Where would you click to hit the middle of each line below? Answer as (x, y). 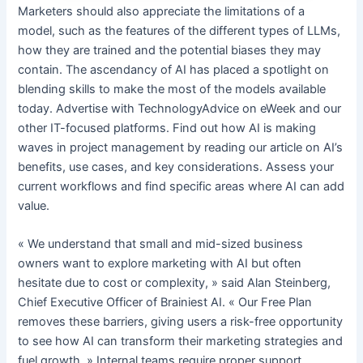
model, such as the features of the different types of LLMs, (179, 30)
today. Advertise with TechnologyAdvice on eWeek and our (180, 108)
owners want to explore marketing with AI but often (160, 264)
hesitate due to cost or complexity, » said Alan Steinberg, (175, 283)
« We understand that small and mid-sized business (161, 244)
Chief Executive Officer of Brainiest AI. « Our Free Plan (165, 303)
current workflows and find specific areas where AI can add (181, 186)
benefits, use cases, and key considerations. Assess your (176, 167)
